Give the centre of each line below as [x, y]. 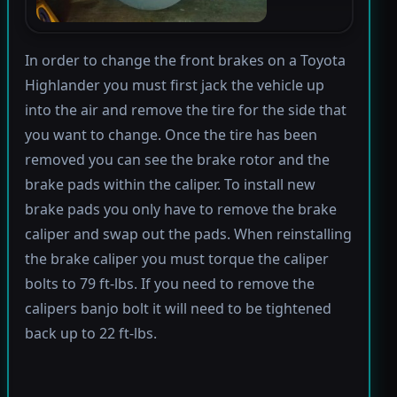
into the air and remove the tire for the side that [185, 110]
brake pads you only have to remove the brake [180, 210]
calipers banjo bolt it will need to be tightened [178, 309]
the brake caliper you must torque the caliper [176, 259]
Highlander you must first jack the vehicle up [174, 86]
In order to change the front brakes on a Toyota [185, 61]
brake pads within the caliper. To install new [170, 185]
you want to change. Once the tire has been [171, 135]
